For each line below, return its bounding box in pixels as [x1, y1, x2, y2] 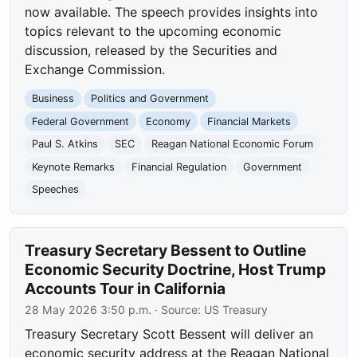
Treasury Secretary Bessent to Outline [25, 241, 307, 261]
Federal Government [32, 115, 130, 127]
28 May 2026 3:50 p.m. [25, 303, 152, 317]
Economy [145, 115, 190, 127]
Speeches [32, 183, 80, 196]
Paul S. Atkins [32, 138, 99, 151]
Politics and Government [90, 92, 209, 105]
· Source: [151, 303, 205, 317]
